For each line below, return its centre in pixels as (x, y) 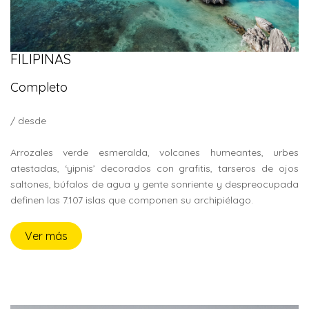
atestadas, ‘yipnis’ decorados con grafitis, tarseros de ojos (154, 168)
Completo (39, 87)
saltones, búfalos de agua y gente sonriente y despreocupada (154, 184)
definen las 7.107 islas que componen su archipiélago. (132, 200)
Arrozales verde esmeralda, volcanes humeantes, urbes (154, 152)
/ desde (28, 121)
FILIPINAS (41, 59)
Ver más (46, 236)
